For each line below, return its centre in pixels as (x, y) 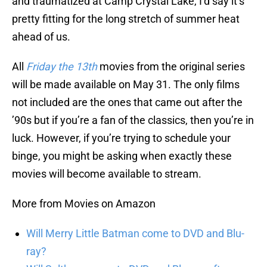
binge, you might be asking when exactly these (122, 156)
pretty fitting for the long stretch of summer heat (126, 19)
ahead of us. (41, 37)
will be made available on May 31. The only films (126, 85)
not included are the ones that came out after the (127, 103)
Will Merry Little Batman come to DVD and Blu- (135, 234)
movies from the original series (171, 67)
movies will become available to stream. (107, 174)
